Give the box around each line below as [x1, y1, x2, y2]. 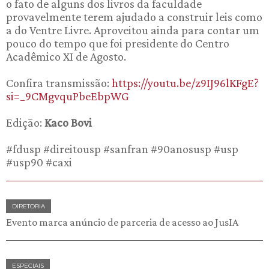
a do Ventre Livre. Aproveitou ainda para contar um [6, 23, 259, 37]
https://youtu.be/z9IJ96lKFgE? [112, 76, 259, 90]
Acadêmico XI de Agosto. [6, 50, 126, 64]
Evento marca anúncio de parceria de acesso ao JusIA [6, 216, 238, 229]
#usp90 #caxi [6, 156, 72, 169]
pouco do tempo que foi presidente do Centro [6, 37, 229, 50]
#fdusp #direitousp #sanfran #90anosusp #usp [6, 142, 238, 156]
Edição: [6, 116, 44, 130]
